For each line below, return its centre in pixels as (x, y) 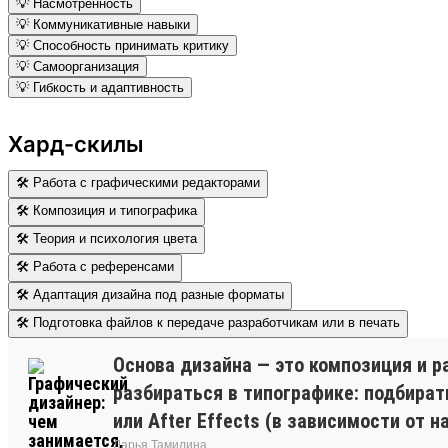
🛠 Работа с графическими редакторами (138, 182)
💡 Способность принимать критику (122, 45)
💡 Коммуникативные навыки (103, 24)
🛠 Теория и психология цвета (106, 238)
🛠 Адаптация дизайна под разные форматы (150, 294)
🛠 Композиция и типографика (106, 210)
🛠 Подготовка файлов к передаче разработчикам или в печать (208, 322)
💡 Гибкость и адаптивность (100, 87)
